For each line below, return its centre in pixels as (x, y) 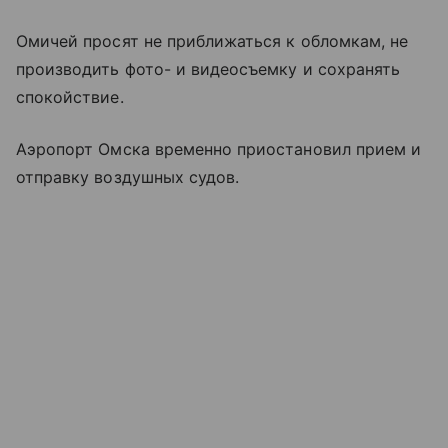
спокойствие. (70, 97)
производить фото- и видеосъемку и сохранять (208, 69)
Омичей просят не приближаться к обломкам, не (212, 41)
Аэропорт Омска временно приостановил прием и (219, 149)
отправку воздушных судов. (128, 177)
